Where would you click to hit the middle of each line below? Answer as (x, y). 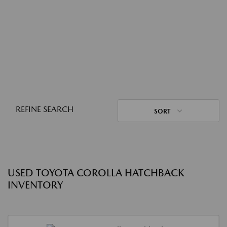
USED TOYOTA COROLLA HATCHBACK (96, 173)
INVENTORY (35, 185)
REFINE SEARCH (45, 109)
